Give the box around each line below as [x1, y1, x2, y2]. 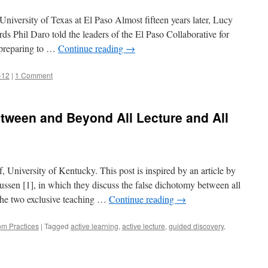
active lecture [122, 221, 165, 231]
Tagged [44, 221, 69, 231]
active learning [71, 221, 118, 231]
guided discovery [169, 221, 224, 231]
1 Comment [15, 70, 53, 80]
